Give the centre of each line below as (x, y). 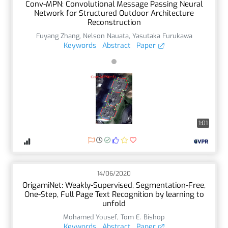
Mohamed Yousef (90, 217)
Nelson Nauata (106, 36)
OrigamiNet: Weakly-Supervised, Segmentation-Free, (114, 185)
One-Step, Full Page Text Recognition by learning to (114, 194)
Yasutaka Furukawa (162, 36)
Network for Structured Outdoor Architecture (114, 13)
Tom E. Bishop (143, 217)
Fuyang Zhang (58, 36)
